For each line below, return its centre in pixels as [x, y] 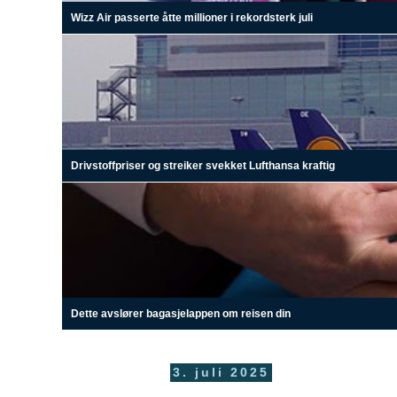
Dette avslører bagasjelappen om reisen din [181, 313]
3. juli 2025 [222, 373]
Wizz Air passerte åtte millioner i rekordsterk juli [192, 17]
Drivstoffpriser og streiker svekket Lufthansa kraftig [203, 165]
